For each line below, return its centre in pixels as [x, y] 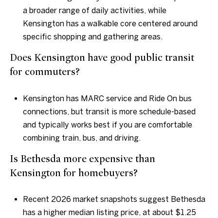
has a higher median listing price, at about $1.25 [109, 212]
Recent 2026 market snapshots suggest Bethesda [114, 199]
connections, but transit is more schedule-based [109, 111]
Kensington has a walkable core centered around [110, 24]
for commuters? [45, 72]
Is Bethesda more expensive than [82, 159]
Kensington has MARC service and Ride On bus [107, 98]
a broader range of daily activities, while [94, 10]
